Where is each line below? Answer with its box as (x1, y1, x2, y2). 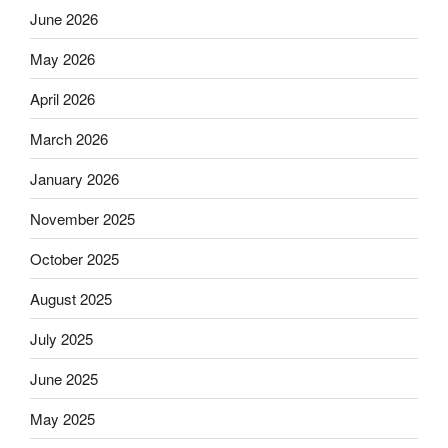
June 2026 (30, 7, 98, 29)
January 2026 (30, 167, 119, 189)
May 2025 (30, 407, 95, 429)
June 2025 (30, 367, 98, 389)
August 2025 (30, 287, 112, 309)
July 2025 (30, 327, 93, 349)
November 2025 (30, 207, 135, 229)
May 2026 (30, 47, 95, 69)
